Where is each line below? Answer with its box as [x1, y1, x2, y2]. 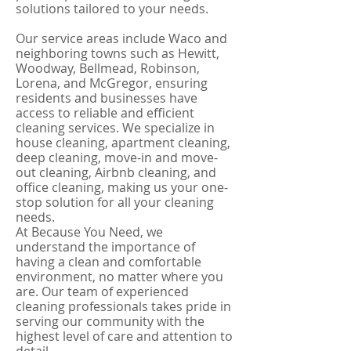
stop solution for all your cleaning [16, 194, 214, 211]
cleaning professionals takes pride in [16, 298, 231, 315]
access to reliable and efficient [16, 104, 194, 121]
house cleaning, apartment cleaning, [16, 134, 230, 151]
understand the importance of [16, 238, 195, 255]
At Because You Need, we [16, 223, 163, 241]
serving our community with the [16, 313, 204, 330]
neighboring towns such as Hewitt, [16, 45, 219, 62]
